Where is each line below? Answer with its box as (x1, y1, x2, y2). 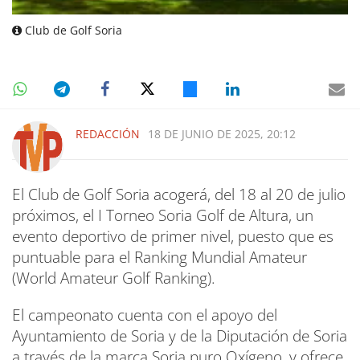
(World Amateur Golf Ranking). (12, 267, 215, 288)
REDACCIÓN (76, 125, 140, 141)
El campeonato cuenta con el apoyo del (12, 304, 277, 325)
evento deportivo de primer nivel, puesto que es (12, 225, 333, 247)
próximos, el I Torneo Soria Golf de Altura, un (12, 204, 313, 226)
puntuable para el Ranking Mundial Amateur (12, 246, 307, 268)
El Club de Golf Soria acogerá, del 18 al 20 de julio (12, 183, 346, 205)
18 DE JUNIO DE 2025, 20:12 (148, 125, 296, 141)
